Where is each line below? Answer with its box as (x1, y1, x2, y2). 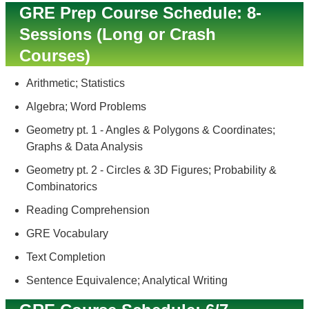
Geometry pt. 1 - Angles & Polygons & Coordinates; (26, 124, 275, 136)
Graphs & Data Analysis (26, 141, 143, 152)
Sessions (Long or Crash (19, 25, 216, 43)
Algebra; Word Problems (26, 101, 146, 112)
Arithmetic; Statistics (26, 77, 125, 89)
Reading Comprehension (26, 204, 150, 216)
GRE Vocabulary (26, 228, 108, 239)
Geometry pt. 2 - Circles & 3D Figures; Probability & (26, 164, 277, 176)
